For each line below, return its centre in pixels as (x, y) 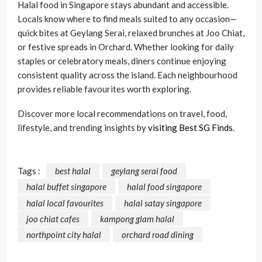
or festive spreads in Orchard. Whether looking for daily (126, 47)
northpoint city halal (64, 235)
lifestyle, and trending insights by (83, 127)
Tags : (29, 171)
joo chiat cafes (53, 218)
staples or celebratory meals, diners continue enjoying (122, 61)
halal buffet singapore (66, 187)
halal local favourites (65, 203)
